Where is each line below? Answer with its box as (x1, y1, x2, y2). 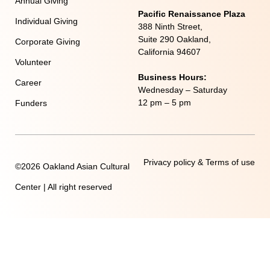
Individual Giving (15, 16, 78, 26)
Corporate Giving (15, 36, 80, 46)
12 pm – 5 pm (138, 97, 191, 107)
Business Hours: (138, 72, 207, 82)
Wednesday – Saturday (138, 84, 227, 95)
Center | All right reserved (15, 181, 112, 192)
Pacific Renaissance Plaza (138, 8, 245, 19)
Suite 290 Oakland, (138, 34, 211, 44)
